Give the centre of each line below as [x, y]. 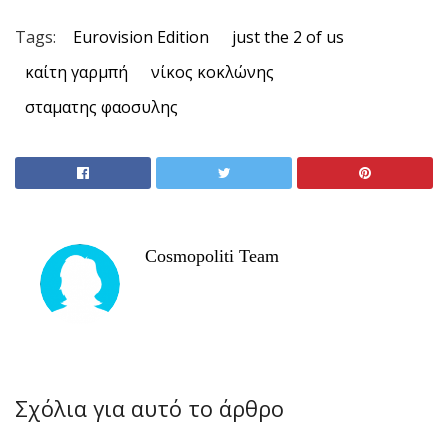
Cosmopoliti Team [212, 255]
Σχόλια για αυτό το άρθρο [149, 408]
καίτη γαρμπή [76, 71]
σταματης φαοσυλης [101, 106]
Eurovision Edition [141, 36]
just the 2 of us [288, 36]
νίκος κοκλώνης [212, 71]
